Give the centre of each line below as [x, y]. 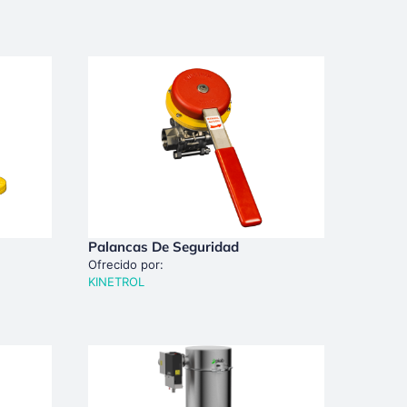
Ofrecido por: [125, 264]
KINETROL [116, 281]
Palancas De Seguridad [163, 246]
